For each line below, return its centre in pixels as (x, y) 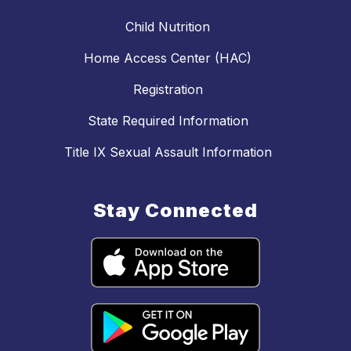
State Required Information (168, 120)
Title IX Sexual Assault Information (168, 152)
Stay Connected (175, 210)
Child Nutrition (168, 26)
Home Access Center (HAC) (168, 58)
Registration (168, 89)
